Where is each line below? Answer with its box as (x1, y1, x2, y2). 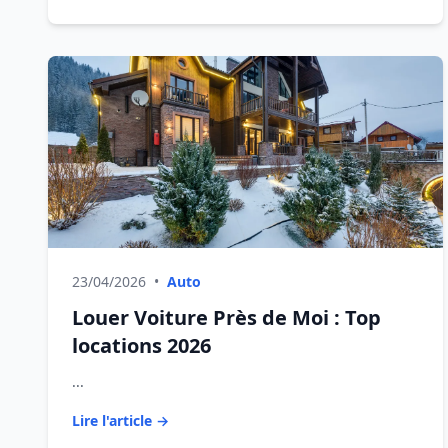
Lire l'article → (72, 411, 169, 430)
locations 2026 (72, 332, 211, 359)
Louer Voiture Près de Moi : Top (72, 304, 381, 331)
